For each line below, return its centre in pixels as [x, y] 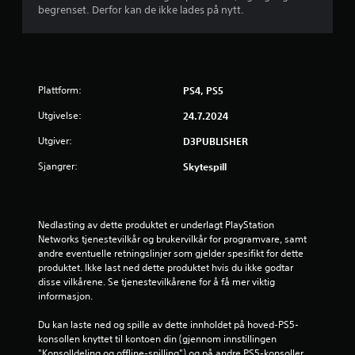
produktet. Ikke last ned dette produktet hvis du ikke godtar [166, 267]
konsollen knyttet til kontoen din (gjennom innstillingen [157, 338]
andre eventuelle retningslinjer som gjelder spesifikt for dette [171, 253]
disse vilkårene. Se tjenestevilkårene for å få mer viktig [157, 281]
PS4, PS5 [203, 90]
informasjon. [65, 296]
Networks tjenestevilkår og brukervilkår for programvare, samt [172, 239]
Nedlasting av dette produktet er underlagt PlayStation [156, 224]
